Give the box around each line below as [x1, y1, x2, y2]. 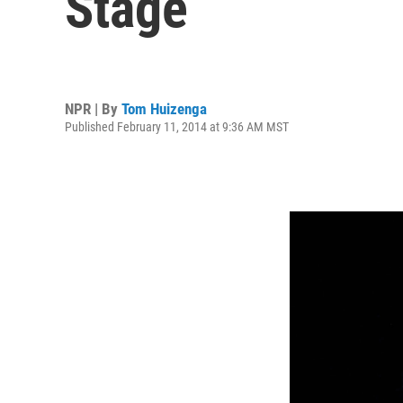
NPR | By [65, 99, 121, 118]
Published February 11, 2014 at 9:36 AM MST [65, 119, 289, 134]
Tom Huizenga [121, 99, 207, 118]
